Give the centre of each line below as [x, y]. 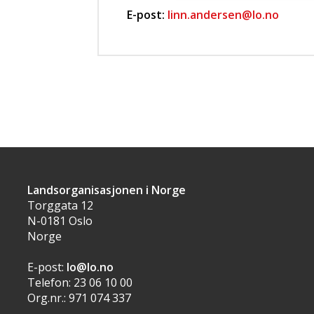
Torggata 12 [62, 205]
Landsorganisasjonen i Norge [107, 190]
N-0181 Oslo [60, 221]
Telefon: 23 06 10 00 [80, 282]
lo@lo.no [90, 267]
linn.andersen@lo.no [223, 15]
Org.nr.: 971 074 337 [79, 298]
